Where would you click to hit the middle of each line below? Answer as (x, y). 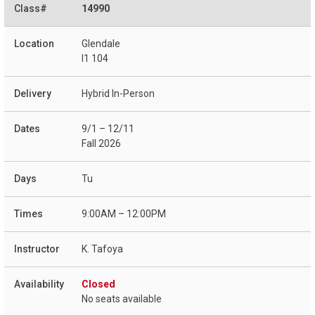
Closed (98, 284)
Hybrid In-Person (118, 94)
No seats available (122, 299)
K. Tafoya (102, 249)
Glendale (101, 44)
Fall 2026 (101, 144)
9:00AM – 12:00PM (124, 214)
